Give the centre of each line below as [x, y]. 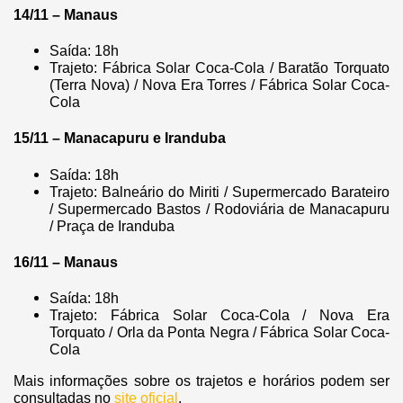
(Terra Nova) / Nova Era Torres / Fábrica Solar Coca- [219, 85]
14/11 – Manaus [66, 14]
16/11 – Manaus [66, 262]
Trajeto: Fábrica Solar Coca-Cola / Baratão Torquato [219, 68]
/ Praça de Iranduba [112, 226]
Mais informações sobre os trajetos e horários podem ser [201, 381]
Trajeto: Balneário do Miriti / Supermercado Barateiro [219, 192]
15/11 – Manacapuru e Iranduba [120, 139]
